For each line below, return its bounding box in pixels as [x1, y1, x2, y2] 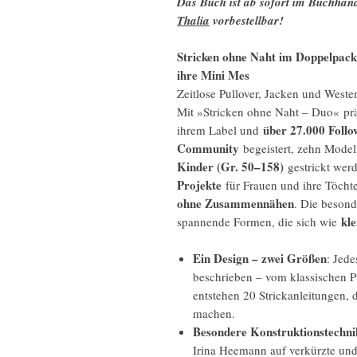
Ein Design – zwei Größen [193, 249, 327, 267]
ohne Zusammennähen [177, 194, 294, 212]
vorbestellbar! [210, 12, 284, 29]
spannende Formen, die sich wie [177, 214, 341, 229]
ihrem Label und [177, 122, 263, 138]
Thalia [177, 12, 210, 29]
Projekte [177, 176, 222, 194]
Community [177, 139, 239, 157]
